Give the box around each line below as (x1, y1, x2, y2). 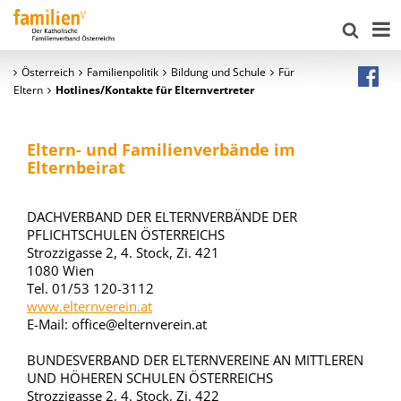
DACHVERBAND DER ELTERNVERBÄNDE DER (27, 208, 297, 226)
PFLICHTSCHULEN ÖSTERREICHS (27, 226, 225, 243)
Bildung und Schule (171, 64, 266, 80)
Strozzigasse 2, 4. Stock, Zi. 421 (27, 243, 219, 261)
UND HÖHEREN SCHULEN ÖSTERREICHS (27, 369, 273, 387)
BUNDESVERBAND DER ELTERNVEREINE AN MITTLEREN (27, 351, 363, 369)
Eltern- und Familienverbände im (27, 139, 295, 160)
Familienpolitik (87, 64, 158, 80)
